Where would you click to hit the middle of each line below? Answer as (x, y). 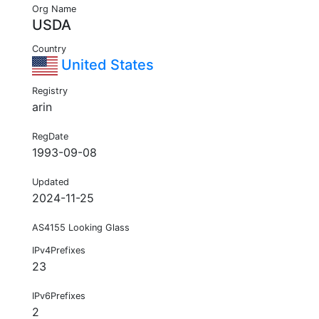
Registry (50, 91)
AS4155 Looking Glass (81, 228)
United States (106, 65)
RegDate (50, 137)
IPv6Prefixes (59, 296)
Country (49, 49)
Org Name (54, 9)
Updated (51, 182)
